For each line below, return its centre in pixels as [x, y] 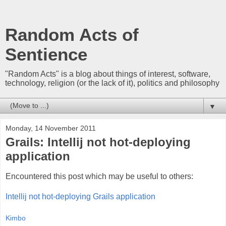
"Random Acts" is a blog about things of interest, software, [108, 74]
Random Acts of [72, 35]
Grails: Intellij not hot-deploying [98, 142]
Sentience [46, 54]
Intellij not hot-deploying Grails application [80, 196]
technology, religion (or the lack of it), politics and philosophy [112, 83]
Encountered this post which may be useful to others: [99, 176]
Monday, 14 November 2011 [51, 128]
